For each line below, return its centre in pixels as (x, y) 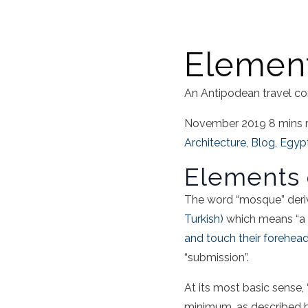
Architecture (215, 143)
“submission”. (217, 258)
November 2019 (225, 124)
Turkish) (204, 219)
